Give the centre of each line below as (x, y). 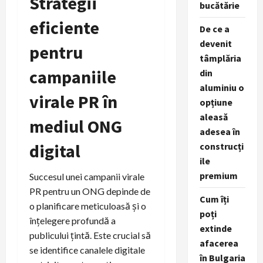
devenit (215, 43)
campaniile (73, 77)
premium (218, 176)
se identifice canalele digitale (87, 250)
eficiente (64, 28)
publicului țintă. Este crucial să (90, 235)
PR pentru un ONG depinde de (90, 191)
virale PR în (73, 102)
